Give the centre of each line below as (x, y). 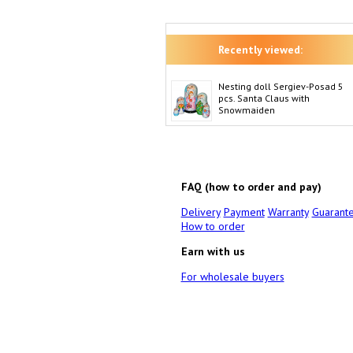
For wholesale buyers (232, 277)
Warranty (288, 212)
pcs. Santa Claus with (264, 98)
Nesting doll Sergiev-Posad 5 (281, 86)
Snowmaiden (246, 110)
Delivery (201, 212)
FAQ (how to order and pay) (251, 187)
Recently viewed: (260, 50)
